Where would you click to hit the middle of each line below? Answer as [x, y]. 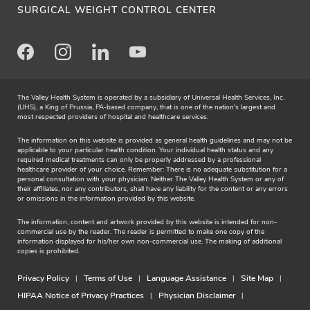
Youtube [153, 54]
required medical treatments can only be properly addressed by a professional [139, 159]
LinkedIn [116, 54]
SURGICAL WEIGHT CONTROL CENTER [117, 10]
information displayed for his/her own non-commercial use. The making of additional [149, 241]
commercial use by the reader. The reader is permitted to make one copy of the [141, 231]
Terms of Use [108, 278]
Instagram [84, 54]
